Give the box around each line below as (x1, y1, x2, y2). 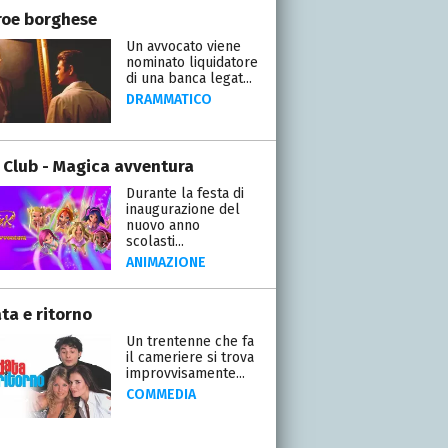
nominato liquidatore (125, 53, 258, 71)
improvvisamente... (125, 364, 245, 382)
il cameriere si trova (125, 348, 254, 366)
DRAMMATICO (125, 90, 212, 108)
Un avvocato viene (125, 37, 241, 55)
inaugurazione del (125, 200, 240, 218)
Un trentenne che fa (125, 332, 254, 350)
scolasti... (125, 232, 184, 250)
